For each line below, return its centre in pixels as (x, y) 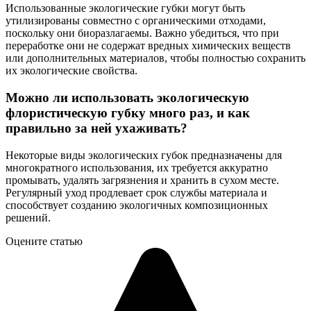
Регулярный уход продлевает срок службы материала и (136, 192)
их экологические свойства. (72, 71)
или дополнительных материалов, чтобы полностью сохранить (155, 58)
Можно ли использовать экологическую (127, 97)
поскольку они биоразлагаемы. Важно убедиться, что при (142, 33)
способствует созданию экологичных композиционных (137, 205)
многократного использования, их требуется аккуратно (137, 167)
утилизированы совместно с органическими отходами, (136, 21)
